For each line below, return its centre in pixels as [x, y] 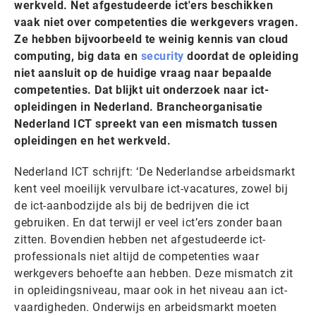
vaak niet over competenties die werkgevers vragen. [156, 22]
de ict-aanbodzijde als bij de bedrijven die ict [132, 206]
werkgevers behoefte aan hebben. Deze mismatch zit [154, 273]
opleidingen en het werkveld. [92, 141]
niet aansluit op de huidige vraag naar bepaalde [143, 73]
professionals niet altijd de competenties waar [136, 256]
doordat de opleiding [241, 56]
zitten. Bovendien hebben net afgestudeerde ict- [140, 239]
